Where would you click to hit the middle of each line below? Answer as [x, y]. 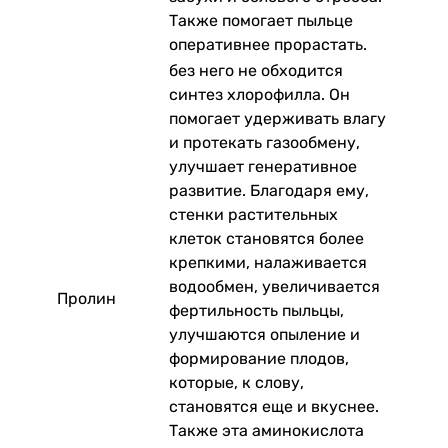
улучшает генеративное [263, 166]
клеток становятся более [266, 238]
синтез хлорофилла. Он [259, 94]
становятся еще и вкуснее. [274, 406]
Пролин [86, 298]
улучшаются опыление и [264, 334]
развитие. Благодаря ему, [269, 190]
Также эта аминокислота [266, 430]
